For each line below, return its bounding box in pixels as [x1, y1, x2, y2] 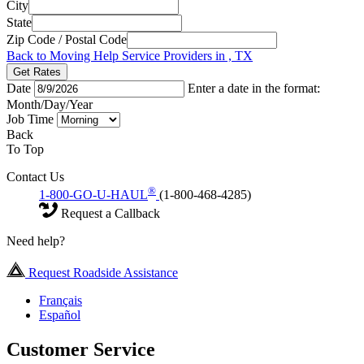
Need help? [6, 233, 65, 248]
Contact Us [6, 169, 64, 184]
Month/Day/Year [6, 97, 93, 111]
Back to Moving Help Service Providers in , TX [6, 48, 253, 63]
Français [39, 292, 82, 307]
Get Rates [13, 65, 61, 78]
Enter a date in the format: [188, 80, 320, 95]
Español [39, 307, 80, 322]
